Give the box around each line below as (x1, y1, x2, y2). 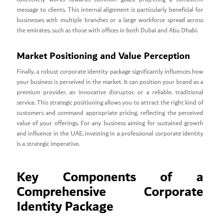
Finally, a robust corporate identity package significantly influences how (16, 67, 204, 78)
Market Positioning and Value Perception (16, 48, 190, 65)
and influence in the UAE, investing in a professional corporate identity (16, 129, 204, 139)
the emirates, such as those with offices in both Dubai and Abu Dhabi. (16, 26, 198, 36)
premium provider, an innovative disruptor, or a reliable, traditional (16, 87, 204, 98)
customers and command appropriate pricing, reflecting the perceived (16, 108, 204, 119)
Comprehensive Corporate (16, 180, 204, 204)
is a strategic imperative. (16, 139, 80, 150)
